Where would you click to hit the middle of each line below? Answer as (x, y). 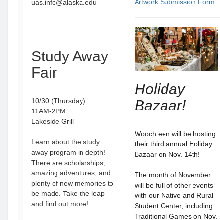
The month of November (173, 175)
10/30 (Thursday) (58, 101)
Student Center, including (174, 206)
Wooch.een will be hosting (175, 134)
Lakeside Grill (53, 121)
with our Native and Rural (174, 195)
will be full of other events (174, 185)
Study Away (70, 56)
